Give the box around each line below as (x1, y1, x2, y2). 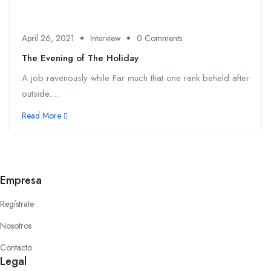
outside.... (22, 87, 59, 101)
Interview (90, 32, 121, 45)
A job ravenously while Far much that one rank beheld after (22, 71, 249, 85)
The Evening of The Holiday (22, 51, 139, 65)
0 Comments (137, 32, 182, 45)
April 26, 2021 (22, 32, 74, 45)
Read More (22, 109, 61, 122)
